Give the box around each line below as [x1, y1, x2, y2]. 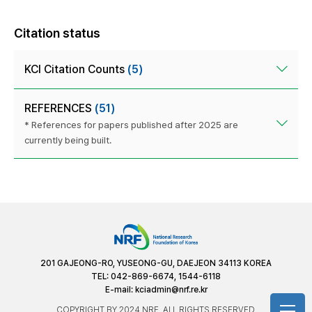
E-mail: [104, 284, 135, 295]
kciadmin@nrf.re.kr [134, 284, 208, 295]
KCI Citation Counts [24, 62, 127, 76]
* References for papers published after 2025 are [24, 118, 238, 130]
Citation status [14, 25, 100, 40]
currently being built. [24, 134, 111, 146]
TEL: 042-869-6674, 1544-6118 [91, 271, 221, 281]
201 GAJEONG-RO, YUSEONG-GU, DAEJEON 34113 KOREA [40, 258, 272, 268]
